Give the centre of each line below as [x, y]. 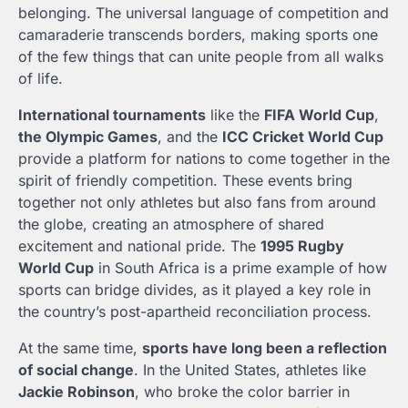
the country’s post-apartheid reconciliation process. [195, 311]
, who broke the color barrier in [242, 391]
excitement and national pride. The [139, 245]
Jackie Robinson [76, 391]
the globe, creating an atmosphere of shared [171, 224]
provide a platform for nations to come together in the [204, 158]
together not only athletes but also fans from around [197, 202]
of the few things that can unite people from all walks [201, 56]
